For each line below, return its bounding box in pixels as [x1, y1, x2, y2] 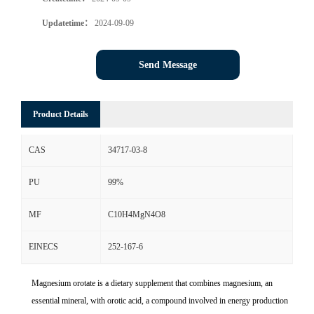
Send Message [138, 60, 197, 71]
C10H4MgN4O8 [108, 210, 165, 220]
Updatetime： [42, 18, 93, 29]
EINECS [29, 242, 58, 252]
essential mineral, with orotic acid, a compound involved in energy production [32, 296, 288, 306]
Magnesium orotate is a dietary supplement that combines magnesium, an [32, 278, 273, 289]
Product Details [33, 109, 88, 120]
